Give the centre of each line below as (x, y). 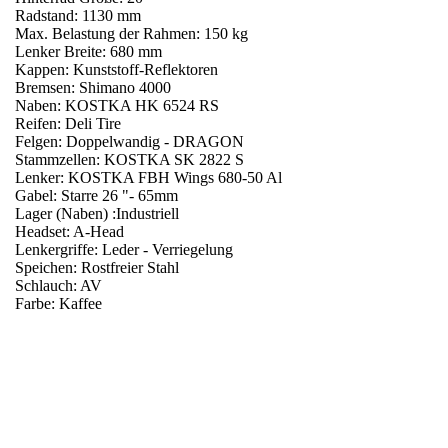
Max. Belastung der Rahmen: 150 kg (131, 33)
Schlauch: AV (58, 285)
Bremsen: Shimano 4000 (93, 87)
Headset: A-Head (69, 231)
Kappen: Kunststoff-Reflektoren (116, 69)
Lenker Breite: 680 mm (88, 51)
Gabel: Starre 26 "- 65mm (96, 195)
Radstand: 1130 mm (78, 15)
